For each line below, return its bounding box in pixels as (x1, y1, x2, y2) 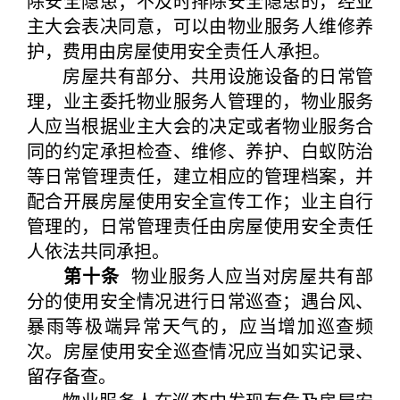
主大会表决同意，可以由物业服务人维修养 (27, 12, 373, 38)
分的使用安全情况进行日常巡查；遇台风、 (27, 287, 373, 313)
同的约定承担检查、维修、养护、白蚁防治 (27, 137, 373, 163)
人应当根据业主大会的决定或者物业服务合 (27, 112, 373, 138)
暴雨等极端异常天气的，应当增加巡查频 (27, 312, 373, 338)
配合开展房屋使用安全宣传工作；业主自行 (27, 187, 373, 213)
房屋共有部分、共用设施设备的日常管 (27, 62, 373, 88)
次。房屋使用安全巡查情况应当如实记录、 (27, 337, 373, 363)
